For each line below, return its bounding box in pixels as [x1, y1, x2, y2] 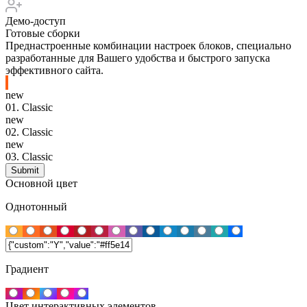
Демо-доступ [5, 15, 66, 27]
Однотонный [5, 201, 67, 213]
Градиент [5, 263, 49, 275]
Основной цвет [5, 177, 77, 190]
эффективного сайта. [5, 64, 103, 77]
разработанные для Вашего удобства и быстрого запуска [5, 52, 270, 64]
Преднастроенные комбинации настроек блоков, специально [5, 40, 291, 52]
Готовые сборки [5, 27, 80, 40]
